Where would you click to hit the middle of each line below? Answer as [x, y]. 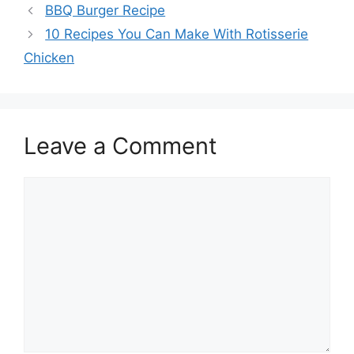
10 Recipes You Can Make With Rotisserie [177, 34]
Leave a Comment [121, 146]
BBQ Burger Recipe [105, 11]
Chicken [49, 58]
